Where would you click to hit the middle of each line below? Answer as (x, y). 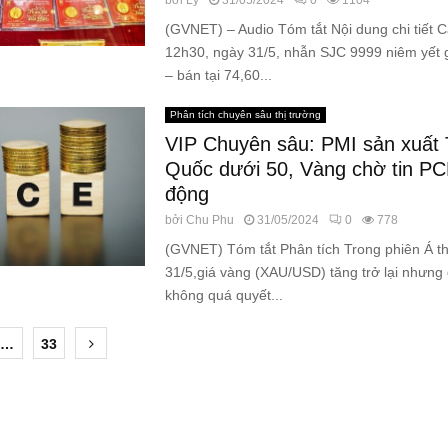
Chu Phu (209, 220)
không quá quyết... (223, 295)
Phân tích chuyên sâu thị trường (245, 114)
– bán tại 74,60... (218, 75)
